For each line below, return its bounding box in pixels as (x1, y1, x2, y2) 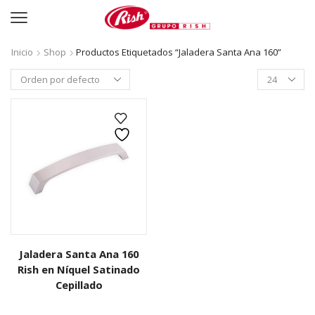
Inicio (11, 46, 33, 58)
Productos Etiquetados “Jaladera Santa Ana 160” (76, 46, 281, 58)
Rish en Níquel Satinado (18, 262, 140, 276)
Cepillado (55, 278, 103, 292)
